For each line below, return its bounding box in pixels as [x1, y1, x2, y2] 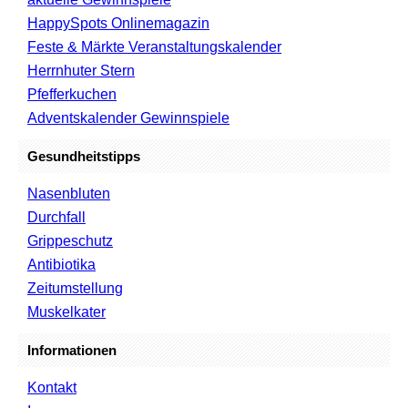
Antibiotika [27, 256, 96, 272]
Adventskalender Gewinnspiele [27, 109, 229, 126]
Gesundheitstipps [27, 148, 140, 164]
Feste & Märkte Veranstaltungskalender [27, 38, 281, 55]
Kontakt [27, 379, 76, 395]
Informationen [27, 342, 117, 358]
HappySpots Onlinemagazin [27, 15, 209, 31]
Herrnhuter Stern [27, 62, 135, 78]
